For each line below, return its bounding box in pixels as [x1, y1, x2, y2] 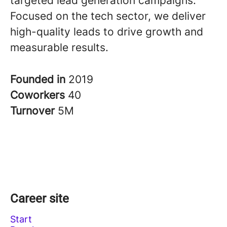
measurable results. [10, 41, 108, 54]
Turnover [10, 104, 58, 117]
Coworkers [10, 89, 68, 101]
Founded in [10, 73, 68, 86]
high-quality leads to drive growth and [10, 25, 203, 38]
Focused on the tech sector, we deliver [10, 10, 206, 22]
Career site [10, 192, 69, 206]
